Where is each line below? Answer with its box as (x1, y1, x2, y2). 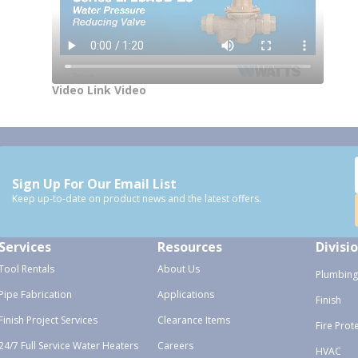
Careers (157, 339, 193, 352)
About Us (157, 262, 200, 276)
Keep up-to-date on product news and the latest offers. (12, 191, 261, 205)
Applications (157, 288, 214, 301)
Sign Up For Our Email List (12, 174, 177, 193)
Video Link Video (51, 82, 146, 97)
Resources (157, 238, 222, 256)
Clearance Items (157, 313, 230, 327)
